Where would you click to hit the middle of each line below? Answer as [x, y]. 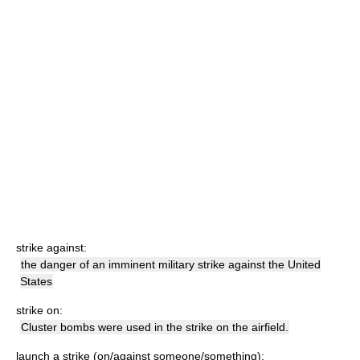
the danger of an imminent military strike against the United [171, 264]
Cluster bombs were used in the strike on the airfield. [155, 327]
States [36, 281]
